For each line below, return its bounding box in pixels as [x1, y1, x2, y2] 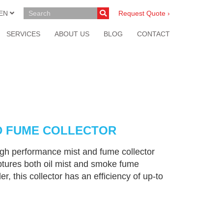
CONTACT [137, 30, 170, 38]
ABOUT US [55, 30, 89, 38]
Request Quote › [118, 9, 170, 17]
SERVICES [6, 30, 40, 38]
